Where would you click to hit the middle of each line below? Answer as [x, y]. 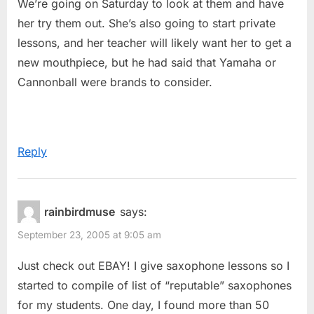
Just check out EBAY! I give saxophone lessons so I [153, 265]
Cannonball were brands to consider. [115, 82]
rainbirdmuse [80, 211]
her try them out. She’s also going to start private [146, 23]
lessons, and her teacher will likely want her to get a [155, 43]
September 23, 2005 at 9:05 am [89, 235]
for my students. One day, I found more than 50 [143, 305]
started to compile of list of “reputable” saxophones [155, 285]
